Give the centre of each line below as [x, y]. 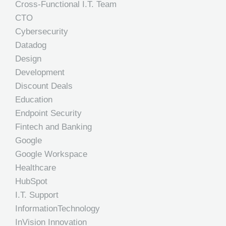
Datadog [31, 45]
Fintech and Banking [53, 127]
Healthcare [36, 168]
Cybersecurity [42, 32]
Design [28, 59]
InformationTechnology [58, 209]
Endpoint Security [48, 113]
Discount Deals [44, 86]
